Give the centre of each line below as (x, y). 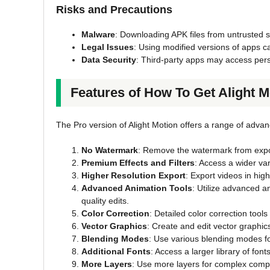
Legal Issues (108, 47)
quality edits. (105, 200)
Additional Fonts (116, 251)
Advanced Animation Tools (137, 188)
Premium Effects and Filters (138, 162)
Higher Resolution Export (133, 175)
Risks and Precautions (114, 9)
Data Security (109, 59)
